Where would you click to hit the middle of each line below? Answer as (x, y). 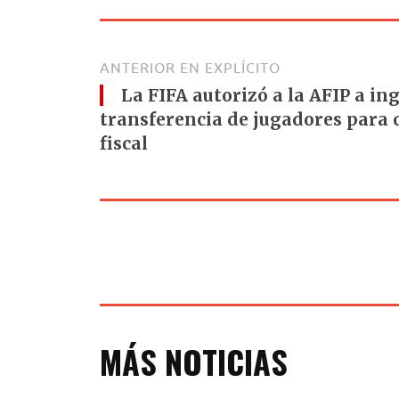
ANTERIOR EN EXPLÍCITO (190, 67)
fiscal (124, 143)
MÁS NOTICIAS (194, 361)
